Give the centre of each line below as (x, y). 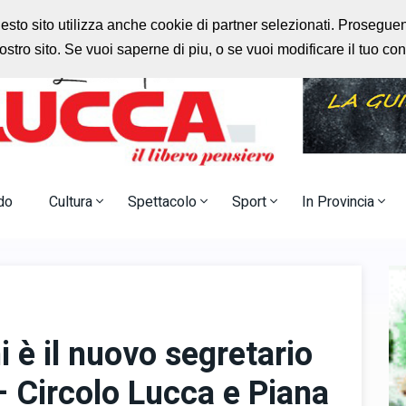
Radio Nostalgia (353, 19)
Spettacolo (164, 202)
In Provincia (340, 202)
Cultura (72, 202)
